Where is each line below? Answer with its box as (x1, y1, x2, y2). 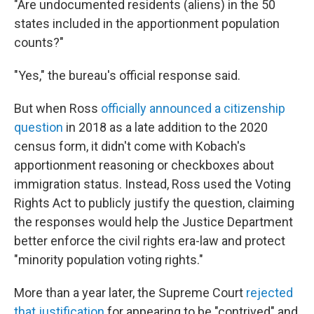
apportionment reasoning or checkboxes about (14, 158, 274, 173)
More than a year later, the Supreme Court (14, 285, 246, 301)
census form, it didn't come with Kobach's (14, 139, 246, 154)
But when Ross (14, 101, 101, 116)
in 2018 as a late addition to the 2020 (63, 120, 268, 135)
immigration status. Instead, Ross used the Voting (14, 177, 291, 192)
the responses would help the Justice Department (14, 214, 293, 230)
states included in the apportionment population (14, 16, 280, 32)
